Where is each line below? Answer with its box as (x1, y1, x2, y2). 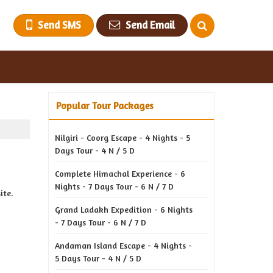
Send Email (126, 18, 175, 31)
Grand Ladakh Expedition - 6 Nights (55, 204, 193, 214)
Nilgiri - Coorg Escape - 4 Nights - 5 (55, 132, 190, 143)
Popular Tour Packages (56, 99, 154, 112)
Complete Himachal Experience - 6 (55, 168, 185, 179)
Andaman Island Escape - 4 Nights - (55, 240, 192, 250)
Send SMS (38, 18, 81, 31)
